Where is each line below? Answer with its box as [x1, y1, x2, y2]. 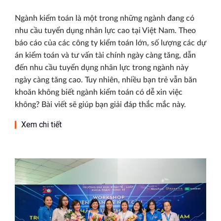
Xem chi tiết [21, 120, 62, 130]
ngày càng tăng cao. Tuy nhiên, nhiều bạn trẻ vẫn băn [15, 76, 197, 84]
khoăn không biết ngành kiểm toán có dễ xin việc [15, 88, 183, 97]
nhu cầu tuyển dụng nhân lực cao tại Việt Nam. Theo [15, 27, 196, 35]
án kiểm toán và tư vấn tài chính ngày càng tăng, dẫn [15, 51, 196, 60]
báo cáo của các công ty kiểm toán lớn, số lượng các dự [15, 39, 206, 47]
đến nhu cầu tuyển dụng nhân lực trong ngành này [15, 64, 188, 72]
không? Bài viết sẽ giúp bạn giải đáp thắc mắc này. [15, 101, 186, 109]
